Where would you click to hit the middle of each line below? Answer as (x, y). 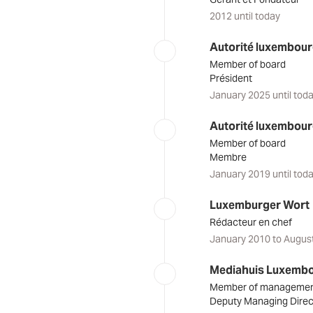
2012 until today (245, 16)
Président (231, 78)
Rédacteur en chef (250, 222)
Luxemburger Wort (259, 205)
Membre (228, 157)
